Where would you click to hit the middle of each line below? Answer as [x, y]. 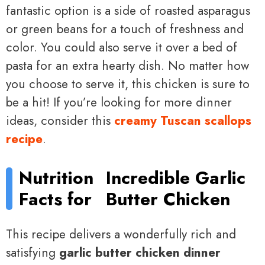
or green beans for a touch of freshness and [125, 29]
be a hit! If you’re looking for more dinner [119, 103]
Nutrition [56, 177]
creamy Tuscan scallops [183, 121]
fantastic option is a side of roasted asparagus [128, 11]
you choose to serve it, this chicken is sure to [128, 84]
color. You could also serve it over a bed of [122, 48]
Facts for [56, 199]
